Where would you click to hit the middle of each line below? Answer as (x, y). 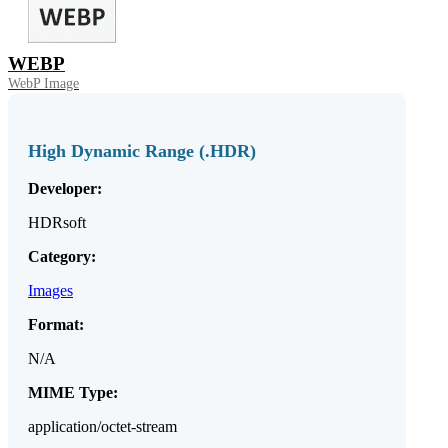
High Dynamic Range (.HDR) (142, 151)
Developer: (65, 189)
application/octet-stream (102, 427)
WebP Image (43, 84)
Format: (56, 325)
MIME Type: (73, 393)
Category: (62, 257)
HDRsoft (57, 223)
